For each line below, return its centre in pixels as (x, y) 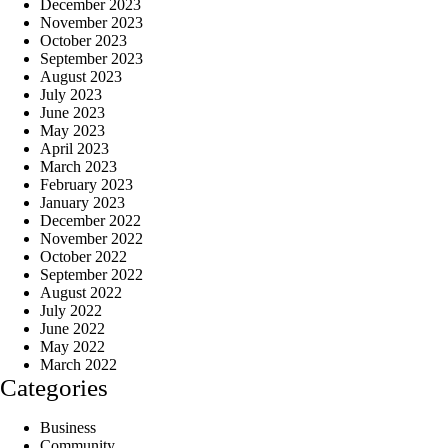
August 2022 (81, 292)
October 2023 (83, 40)
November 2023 (91, 22)
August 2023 (81, 76)
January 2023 (82, 202)
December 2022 (90, 220)
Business (68, 427)
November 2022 (91, 238)
